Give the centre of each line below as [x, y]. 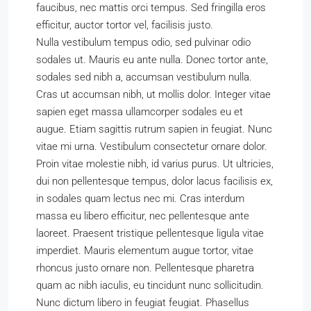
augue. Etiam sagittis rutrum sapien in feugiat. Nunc [154, 129]
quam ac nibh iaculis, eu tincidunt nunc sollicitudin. [150, 285]
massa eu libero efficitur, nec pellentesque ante [143, 216]
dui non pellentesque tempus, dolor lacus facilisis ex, [154, 181]
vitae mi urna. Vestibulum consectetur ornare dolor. [152, 146]
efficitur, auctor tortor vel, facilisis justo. [125, 25]
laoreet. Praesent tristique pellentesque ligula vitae [150, 233]
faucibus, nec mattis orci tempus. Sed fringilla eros [151, 8]
